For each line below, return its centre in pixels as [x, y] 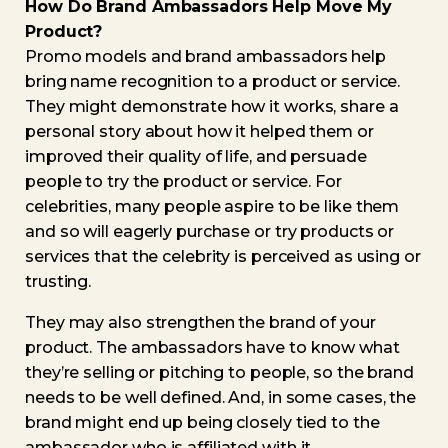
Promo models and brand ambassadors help [206, 56]
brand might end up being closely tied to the [202, 422]
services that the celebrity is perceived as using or [223, 256]
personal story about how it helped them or [199, 131]
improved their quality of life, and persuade [196, 156]
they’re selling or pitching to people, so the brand [219, 372]
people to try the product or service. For [183, 181]
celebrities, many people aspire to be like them [212, 206]
